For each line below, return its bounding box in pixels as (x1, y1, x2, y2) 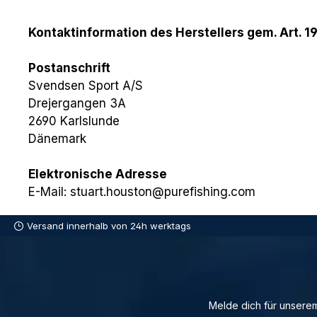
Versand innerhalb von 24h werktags (27, 219, 191, 231)
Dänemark (28, 131, 86, 146)
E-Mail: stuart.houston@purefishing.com (28, 184, 255, 199)
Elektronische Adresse (28, 166, 167, 181)
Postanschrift (28, 60, 110, 75)
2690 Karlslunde (28, 113, 120, 128)
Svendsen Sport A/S (28, 78, 143, 93)
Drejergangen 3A (28, 96, 126, 110)
